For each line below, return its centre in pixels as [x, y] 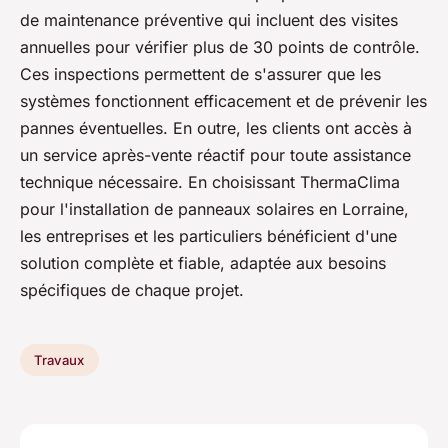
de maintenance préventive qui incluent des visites [209, 20]
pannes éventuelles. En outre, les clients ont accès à [216, 128]
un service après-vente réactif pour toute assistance [215, 155]
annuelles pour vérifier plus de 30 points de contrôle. [220, 47]
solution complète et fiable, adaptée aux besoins [203, 263]
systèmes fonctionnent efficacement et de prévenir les [223, 101]
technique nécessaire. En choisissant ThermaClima [210, 182]
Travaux [59, 360]
